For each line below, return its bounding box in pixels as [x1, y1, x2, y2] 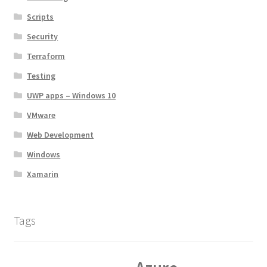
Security [27, 30, 58, 42]
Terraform [27, 50, 66, 61]
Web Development [27, 129, 94, 140]
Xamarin [27, 168, 59, 179]
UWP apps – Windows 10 [27, 89, 116, 101]
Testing [27, 70, 56, 81]
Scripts [27, 11, 54, 22]
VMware [27, 109, 56, 120]
